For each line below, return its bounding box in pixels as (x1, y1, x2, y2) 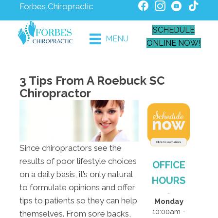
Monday (154, 197, 183, 206)
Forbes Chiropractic (19, 1, 93, 11)
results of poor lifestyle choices (19, 156, 137, 166)
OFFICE (152, 159, 185, 171)
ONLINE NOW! (146, 38, 200, 48)
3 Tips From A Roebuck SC (19, 73, 165, 88)
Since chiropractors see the (19, 143, 122, 153)
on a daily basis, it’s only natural (19, 169, 132, 179)
